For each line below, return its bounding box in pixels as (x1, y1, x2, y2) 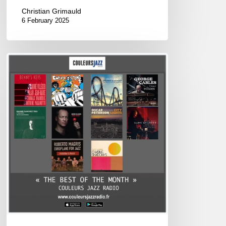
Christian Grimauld (22, 7, 82, 15)
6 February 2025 (22, 16, 70, 24)
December (6, 80, 45, 90)
